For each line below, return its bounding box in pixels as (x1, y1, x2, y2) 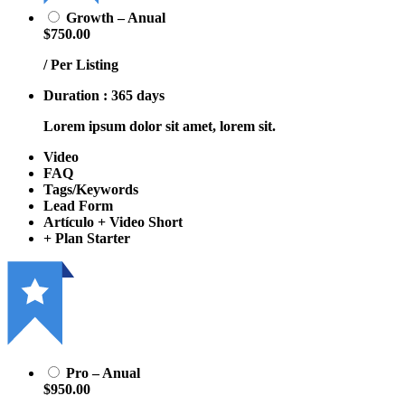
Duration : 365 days (43, 87, 165, 103)
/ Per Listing (43, 56, 118, 72)
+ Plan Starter (43, 230, 130, 246)
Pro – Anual (66, 364, 140, 381)
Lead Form (43, 197, 113, 213)
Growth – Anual (66, 9, 165, 25)
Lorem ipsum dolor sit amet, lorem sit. (43, 118, 276, 134)
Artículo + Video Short (43, 213, 183, 230)
